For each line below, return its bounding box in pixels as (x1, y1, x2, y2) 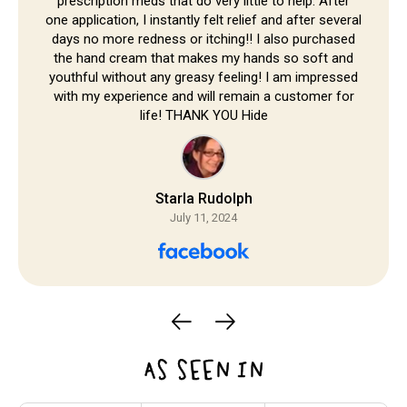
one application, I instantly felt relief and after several (45, 12, 362, 29)
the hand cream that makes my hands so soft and (54, 50, 353, 67)
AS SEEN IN (143, 354, 264, 385)
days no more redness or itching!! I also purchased (52, 31, 355, 48)
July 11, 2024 (170, 211, 237, 225)
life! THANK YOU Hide (139, 107, 268, 124)
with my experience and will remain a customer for (53, 88, 354, 105)
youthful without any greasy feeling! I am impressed (49, 69, 358, 86)
